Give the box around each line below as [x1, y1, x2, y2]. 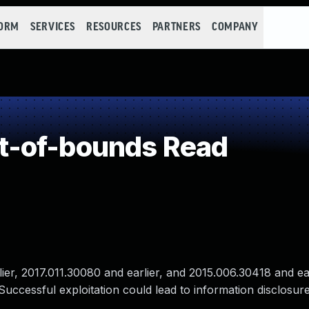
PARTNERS [152, 21, 201, 33]
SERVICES [30, 21, 76, 33]
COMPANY [211, 21, 259, 33]
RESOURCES [86, 21, 141, 33]
